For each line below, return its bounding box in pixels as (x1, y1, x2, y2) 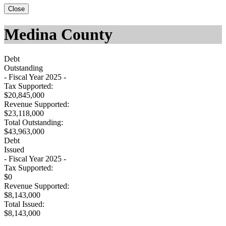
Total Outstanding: (4, 118, 63, 127)
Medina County (4, 25, 112, 43)
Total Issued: (4, 200, 44, 209)
